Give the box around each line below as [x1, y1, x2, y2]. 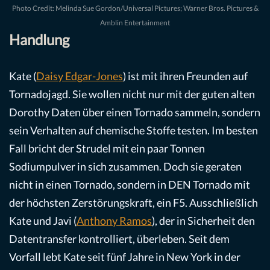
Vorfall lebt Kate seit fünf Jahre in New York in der [9, 250, 240, 263]
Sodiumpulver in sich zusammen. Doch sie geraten [9, 159, 242, 173]
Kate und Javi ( [9, 213, 77, 227]
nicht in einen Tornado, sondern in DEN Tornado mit [9, 177, 250, 191]
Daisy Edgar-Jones [36, 69, 123, 83]
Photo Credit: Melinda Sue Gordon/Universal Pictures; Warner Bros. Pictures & [11, 3, 259, 13]
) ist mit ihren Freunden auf [123, 69, 248, 83]
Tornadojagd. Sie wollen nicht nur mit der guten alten [9, 87, 255, 101]
